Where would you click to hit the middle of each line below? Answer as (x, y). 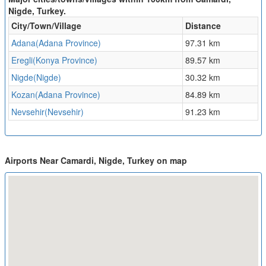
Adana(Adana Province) (56, 43)
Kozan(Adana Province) (56, 95)
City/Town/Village (46, 26)
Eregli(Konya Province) (54, 60)
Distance (203, 26)
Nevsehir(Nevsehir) (47, 112)
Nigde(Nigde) (36, 77)
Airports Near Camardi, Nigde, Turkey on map (96, 161)
